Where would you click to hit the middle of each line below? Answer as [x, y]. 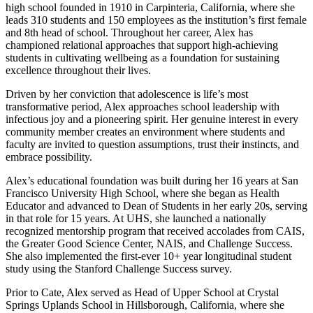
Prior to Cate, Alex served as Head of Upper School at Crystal [142, 293]
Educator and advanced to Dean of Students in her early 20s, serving [156, 206]
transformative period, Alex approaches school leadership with [143, 107]
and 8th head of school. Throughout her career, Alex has [129, 33]
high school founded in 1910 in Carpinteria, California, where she [150, 8]
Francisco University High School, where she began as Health [143, 194]
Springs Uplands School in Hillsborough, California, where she [145, 305]
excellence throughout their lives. [78, 71]
